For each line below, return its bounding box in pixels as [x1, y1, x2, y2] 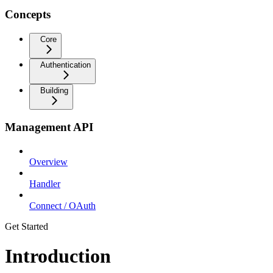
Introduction [5, 245, 111, 268]
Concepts [5, 7, 51, 21]
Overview [29, 157, 68, 167]
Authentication [40, 60, 91, 69]
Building [40, 85, 68, 95]
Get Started [5, 221, 48, 232]
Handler [29, 179, 60, 189]
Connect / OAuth [29, 200, 96, 211]
